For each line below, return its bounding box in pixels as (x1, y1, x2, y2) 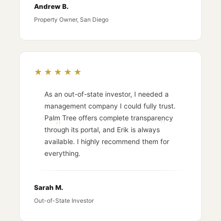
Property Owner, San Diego (34, 15, 109, 23)
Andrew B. (34, 2, 69, 11)
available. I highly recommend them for (44, 137, 170, 146)
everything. (44, 149, 81, 157)
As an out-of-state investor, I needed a (44, 90, 169, 98)
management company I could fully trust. (44, 102, 176, 110)
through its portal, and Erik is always (44, 125, 160, 134)
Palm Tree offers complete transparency (44, 113, 174, 122)
